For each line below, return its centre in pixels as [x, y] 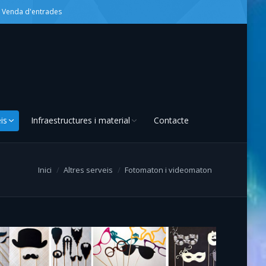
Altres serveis [88, 170]
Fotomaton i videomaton [168, 170]
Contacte [172, 120]
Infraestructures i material [81, 120]
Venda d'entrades [32, 12]
